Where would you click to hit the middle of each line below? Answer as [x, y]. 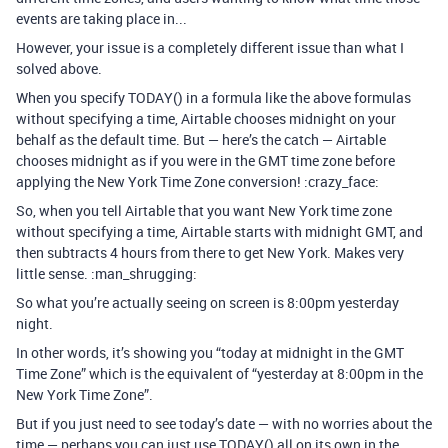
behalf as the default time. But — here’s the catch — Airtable [201, 139]
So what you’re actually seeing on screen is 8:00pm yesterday [207, 302]
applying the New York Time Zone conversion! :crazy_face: [197, 181]
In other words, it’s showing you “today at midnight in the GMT [210, 352]
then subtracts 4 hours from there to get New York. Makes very [210, 252]
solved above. [59, 68]
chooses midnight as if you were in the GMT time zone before [205, 160]
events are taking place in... [101, 18]
